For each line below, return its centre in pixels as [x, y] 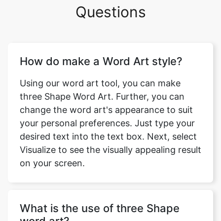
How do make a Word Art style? [101, 61]
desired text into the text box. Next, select [108, 137]
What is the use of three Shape [100, 208]
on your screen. [52, 163]
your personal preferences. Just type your [107, 123]
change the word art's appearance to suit [106, 110]
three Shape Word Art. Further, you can [102, 97]
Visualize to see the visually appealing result [110, 150]
